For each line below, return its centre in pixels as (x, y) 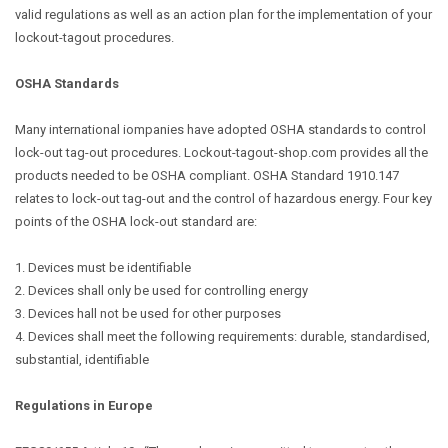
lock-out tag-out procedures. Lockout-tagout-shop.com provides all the (221, 152)
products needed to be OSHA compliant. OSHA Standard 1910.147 (207, 175)
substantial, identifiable (83, 359)
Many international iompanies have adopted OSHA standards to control (220, 129)
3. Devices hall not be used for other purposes (149, 313)
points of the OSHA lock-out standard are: (137, 221)
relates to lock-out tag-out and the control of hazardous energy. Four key (223, 198)
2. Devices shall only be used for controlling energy (163, 290)
